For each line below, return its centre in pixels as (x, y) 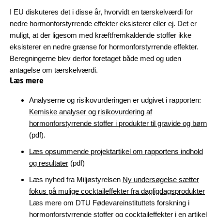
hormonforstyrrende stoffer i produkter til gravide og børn (118, 123)
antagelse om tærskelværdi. (55, 70)
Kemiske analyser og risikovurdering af (91, 112)
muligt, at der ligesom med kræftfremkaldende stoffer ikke (101, 35)
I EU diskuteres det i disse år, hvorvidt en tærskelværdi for (101, 12)
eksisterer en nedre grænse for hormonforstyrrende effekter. (104, 47)
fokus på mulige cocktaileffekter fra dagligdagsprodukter (117, 191)
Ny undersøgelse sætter (161, 179)
